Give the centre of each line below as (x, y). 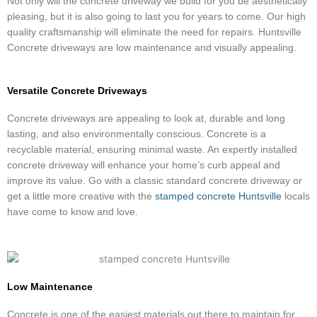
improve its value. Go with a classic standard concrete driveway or (155, 181)
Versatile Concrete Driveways (77, 91)
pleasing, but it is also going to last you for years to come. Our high (156, 16)
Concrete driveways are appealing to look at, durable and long (146, 119)
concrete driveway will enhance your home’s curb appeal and (144, 166)
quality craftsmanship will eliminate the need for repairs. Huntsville (154, 32)
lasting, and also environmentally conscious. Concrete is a (137, 134)
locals (296, 197)
